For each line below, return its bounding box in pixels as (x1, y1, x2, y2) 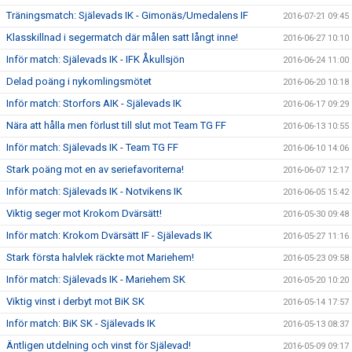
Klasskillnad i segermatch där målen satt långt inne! (6, 31, 238, 43)
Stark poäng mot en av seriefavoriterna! (6, 163, 184, 175)
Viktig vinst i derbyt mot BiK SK (6, 295, 145, 307)
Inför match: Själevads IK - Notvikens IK (6, 185, 182, 197)
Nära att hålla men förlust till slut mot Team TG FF (6, 119, 226, 131)
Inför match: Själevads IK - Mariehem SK (6, 273, 185, 285)
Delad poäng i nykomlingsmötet (6, 75, 152, 87)
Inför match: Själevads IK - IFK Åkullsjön (6, 53, 185, 65)
